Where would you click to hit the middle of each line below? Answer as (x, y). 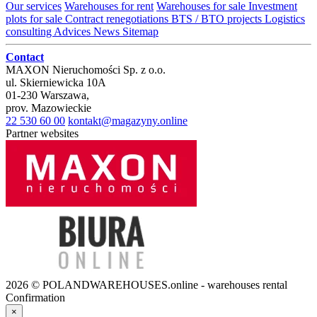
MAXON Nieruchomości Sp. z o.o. (86, 70)
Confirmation (35, 298)
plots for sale (35, 19)
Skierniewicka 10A (63, 83)
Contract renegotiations (118, 19)
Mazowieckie (61, 108)
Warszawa (63, 96)
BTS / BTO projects (218, 19)
